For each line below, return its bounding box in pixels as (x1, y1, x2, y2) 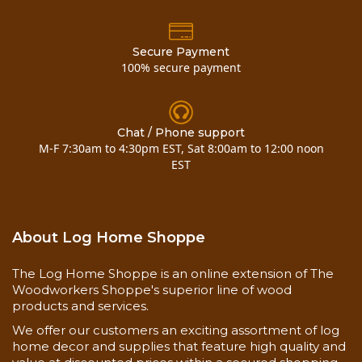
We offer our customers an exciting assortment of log (12, 322, 339, 339)
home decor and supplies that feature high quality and (12, 339, 346, 355)
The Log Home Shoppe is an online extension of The (12, 266, 334, 282)
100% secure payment (121, 60, 241, 76)
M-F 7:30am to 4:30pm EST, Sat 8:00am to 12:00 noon (38, 141, 324, 157)
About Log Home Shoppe (12, 229, 205, 247)
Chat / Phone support (117, 125, 245, 141)
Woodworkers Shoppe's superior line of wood (12, 282, 292, 298)
